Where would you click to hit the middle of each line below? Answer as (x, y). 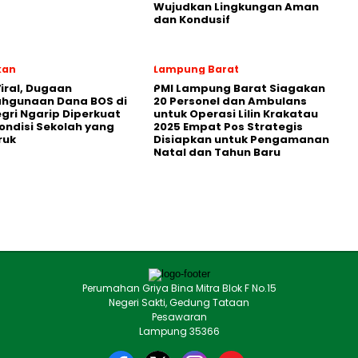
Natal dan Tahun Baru (217, 152)
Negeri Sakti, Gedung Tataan (179, 302)
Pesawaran (179, 317)
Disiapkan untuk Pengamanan (241, 139)
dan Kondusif (192, 20)
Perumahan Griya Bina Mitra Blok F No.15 (179, 288)
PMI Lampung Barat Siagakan (239, 88)
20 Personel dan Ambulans (230, 101)
